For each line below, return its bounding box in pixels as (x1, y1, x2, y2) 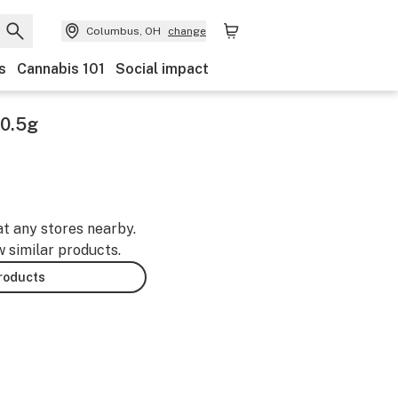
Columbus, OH (86, 25, 161, 37)
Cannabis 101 (17, 60, 105, 77)
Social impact (115, 60, 209, 77)
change (168, 25, 206, 37)
